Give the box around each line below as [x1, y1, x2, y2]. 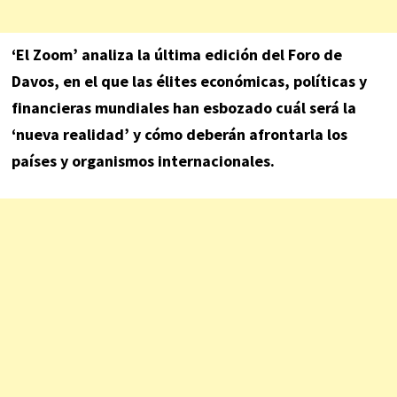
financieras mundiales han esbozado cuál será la [11, 97, 356, 118]
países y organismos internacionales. [11, 150, 275, 171]
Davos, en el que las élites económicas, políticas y [11, 70, 367, 91]
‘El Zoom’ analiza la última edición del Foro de [11, 43, 342, 65]
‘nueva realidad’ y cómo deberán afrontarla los [11, 123, 347, 144]
